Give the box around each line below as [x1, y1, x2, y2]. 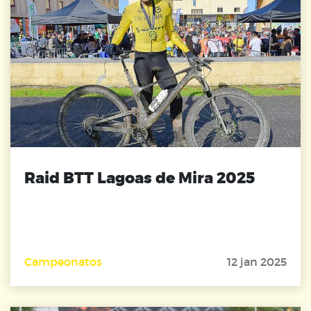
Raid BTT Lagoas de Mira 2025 [24, 168, 255, 189]
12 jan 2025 [227, 255, 287, 269]
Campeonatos [24, 255, 102, 269]
